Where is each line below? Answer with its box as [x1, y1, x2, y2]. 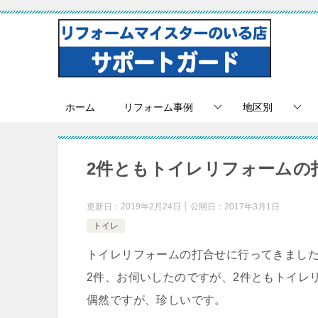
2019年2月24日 [121, 202, 181, 212]
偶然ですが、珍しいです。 [87, 294, 226, 306]
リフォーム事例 [124, 102, 193, 113]
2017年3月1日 [224, 202, 280, 212]
